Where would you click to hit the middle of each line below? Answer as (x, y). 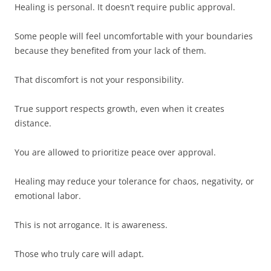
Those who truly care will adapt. (79, 254)
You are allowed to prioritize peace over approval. (115, 152)
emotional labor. (48, 196)
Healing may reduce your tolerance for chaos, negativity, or (134, 181)
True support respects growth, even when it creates (119, 109)
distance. (33, 123)
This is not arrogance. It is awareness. (91, 225)
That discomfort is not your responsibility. (99, 80)
